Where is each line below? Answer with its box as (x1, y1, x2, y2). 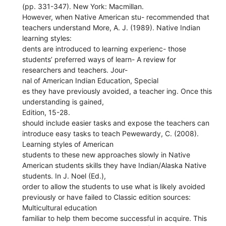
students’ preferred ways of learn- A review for (22, 54, 177, 64)
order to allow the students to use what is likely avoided (22, 182, 206, 191)
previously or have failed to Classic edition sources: (22, 192, 191, 201)
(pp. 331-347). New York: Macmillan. (22, 2, 144, 11)
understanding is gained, (22, 97, 104, 106)
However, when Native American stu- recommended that (22, 12, 210, 21)
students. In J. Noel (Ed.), (22, 171, 106, 180)
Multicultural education (22, 203, 97, 212)
